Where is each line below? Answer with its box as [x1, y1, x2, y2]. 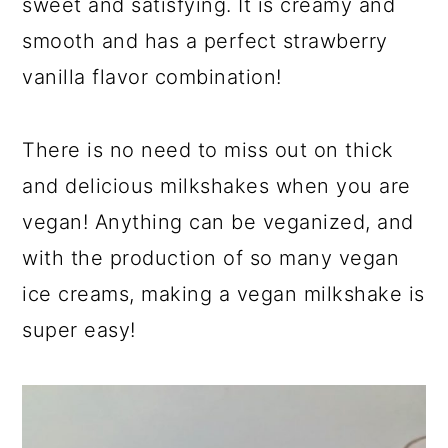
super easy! [22, 318, 136, 342]
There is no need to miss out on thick [22, 138, 394, 162]
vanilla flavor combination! [22, 65, 282, 89]
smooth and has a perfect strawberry [22, 29, 388, 53]
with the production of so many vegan [22, 246, 400, 270]
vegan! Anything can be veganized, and [22, 210, 414, 234]
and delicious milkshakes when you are [22, 174, 411, 198]
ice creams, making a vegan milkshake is [22, 282, 425, 306]
